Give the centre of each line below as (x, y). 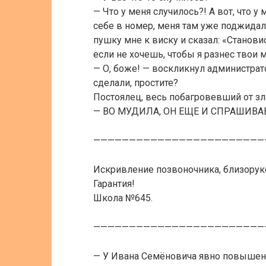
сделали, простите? (136, 83)
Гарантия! (114, 184)
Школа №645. (123, 198)
